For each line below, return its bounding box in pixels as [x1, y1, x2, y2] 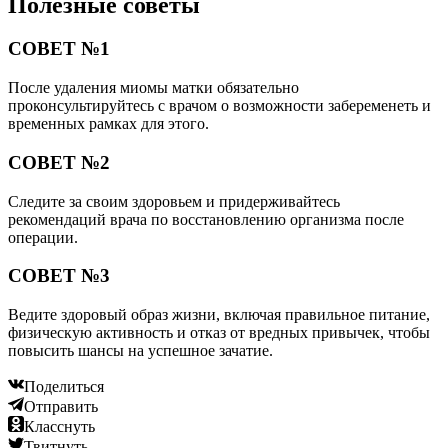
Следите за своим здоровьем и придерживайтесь [8, 192, 340, 210]
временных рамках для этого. [8, 115, 209, 133]
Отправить [24, 398, 98, 415]
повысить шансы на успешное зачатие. [8, 342, 273, 359]
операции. [8, 228, 78, 246]
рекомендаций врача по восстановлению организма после [8, 210, 404, 228]
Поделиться [24, 378, 104, 395]
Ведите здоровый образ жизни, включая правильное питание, [8, 306, 430, 323]
